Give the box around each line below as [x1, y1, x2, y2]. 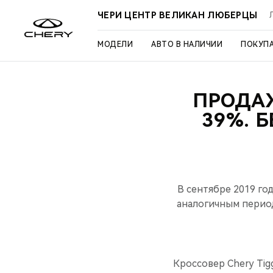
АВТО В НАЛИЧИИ [151, 40, 222, 49]
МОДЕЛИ [97, 40, 133, 49]
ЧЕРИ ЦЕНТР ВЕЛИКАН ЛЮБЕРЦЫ [97, 10, 258, 20]
